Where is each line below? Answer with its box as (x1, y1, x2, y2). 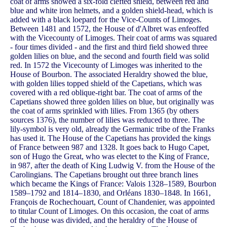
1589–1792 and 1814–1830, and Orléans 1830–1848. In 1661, (10, 188, 211, 197)
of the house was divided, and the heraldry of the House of (10, 215, 197, 224)
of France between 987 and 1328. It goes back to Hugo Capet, (10, 142, 209, 152)
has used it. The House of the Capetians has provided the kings (10, 133, 211, 142)
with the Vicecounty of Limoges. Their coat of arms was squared (10, 33, 217, 42)
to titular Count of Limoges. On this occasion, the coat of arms (10, 206, 209, 215)
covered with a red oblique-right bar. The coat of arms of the (10, 88, 202, 97)
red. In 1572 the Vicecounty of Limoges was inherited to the (10, 60, 202, 69)
